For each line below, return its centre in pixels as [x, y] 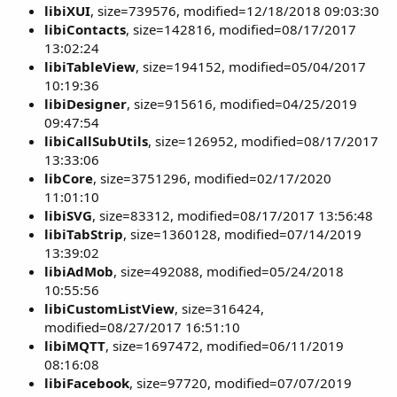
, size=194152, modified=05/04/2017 [251, 66]
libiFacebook [87, 383]
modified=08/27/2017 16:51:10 [142, 327]
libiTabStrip [84, 234]
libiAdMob [79, 271]
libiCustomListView [109, 308]
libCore [69, 178]
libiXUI [67, 11]
